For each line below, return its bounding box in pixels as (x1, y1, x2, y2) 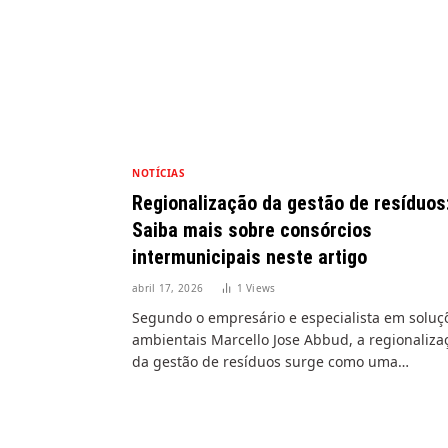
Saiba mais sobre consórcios (132, 217, 372, 242)
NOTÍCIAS (132, 165, 185, 180)
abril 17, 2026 (132, 280, 204, 295)
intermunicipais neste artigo (132, 244, 367, 269)
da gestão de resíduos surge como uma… (132, 351, 409, 371)
